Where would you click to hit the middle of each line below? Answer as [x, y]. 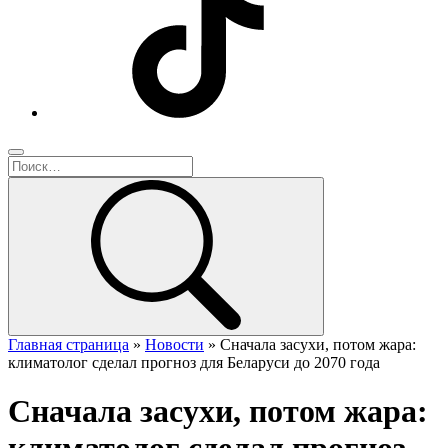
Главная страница [68, 344]
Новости [174, 344]
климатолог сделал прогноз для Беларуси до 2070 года [194, 362]
